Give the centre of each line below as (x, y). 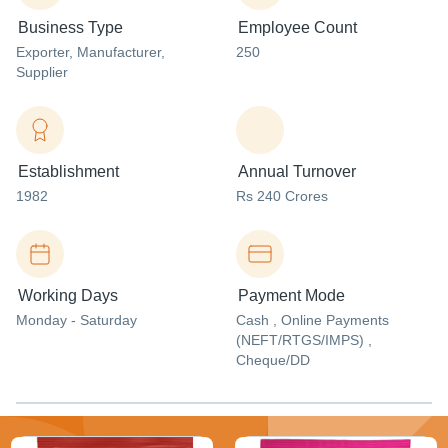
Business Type (70, 27)
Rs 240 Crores (282, 196)
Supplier (42, 72)
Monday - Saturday (76, 320)
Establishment (68, 171)
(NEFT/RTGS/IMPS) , (304, 340)
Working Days (68, 295)
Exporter (42, 52)
